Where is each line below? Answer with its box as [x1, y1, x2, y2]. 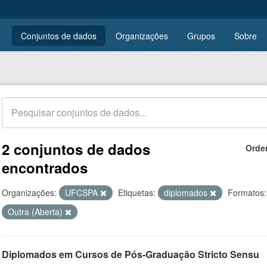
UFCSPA [65, 187, 100, 198]
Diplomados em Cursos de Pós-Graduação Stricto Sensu [2, 247, 259, 261]
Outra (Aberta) [8, 206, 65, 218]
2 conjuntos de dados [2, 139, 150, 159]
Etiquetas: [118, 187, 156, 198]
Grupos [187, 30, 215, 42]
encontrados [2, 157, 88, 178]
